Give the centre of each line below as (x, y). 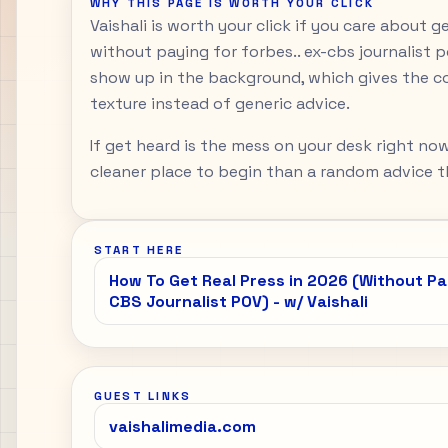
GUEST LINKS (142, 395)
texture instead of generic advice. (219, 103)
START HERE (138, 249)
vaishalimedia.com (182, 426)
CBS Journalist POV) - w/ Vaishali (238, 301)
